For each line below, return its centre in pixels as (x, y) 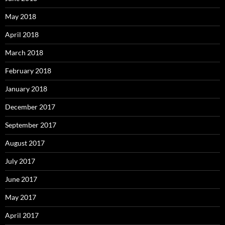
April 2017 (22, 215)
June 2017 (21, 179)
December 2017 (30, 107)
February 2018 (28, 71)
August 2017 (25, 143)
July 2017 (20, 161)
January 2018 (26, 89)
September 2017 (31, 125)
